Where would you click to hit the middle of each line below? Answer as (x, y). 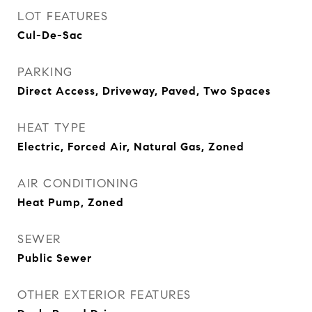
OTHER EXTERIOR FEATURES (104, 295)
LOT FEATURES (63, 16)
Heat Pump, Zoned (71, 202)
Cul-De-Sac (50, 35)
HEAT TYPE (52, 128)
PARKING (45, 72)
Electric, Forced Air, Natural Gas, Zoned (131, 147)
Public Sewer (55, 258)
